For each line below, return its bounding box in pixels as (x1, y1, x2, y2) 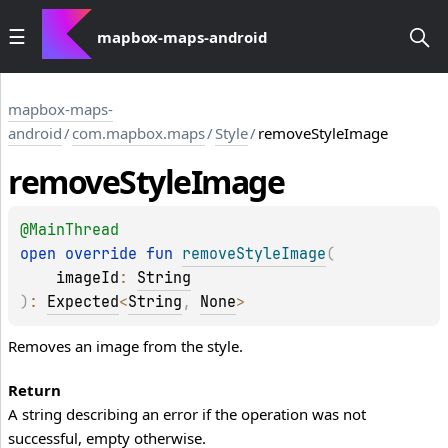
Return (8, 380, 61, 401)
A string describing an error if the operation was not (8, 404, 366, 425)
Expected (47, 292, 119, 313)
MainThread (29, 220, 119, 241)
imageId (56, 268, 119, 289)
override (65, 244, 146, 265)
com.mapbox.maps (72, 123, 205, 143)
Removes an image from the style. (8, 336, 243, 357)
